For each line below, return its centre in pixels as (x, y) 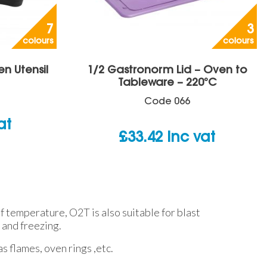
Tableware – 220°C (167, 83)
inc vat (191, 137)
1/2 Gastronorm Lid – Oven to (167, 70)
